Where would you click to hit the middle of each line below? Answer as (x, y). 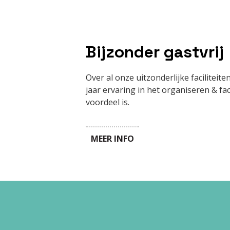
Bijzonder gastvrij (155, 52)
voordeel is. (108, 102)
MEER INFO (112, 139)
